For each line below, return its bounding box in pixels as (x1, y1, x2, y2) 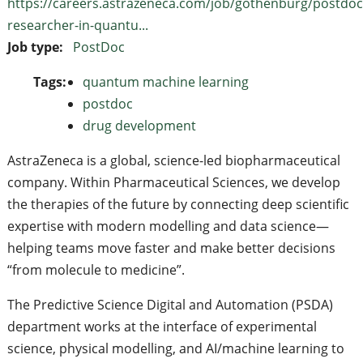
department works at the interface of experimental (6, 317, 317, 335)
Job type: (6, 37, 66, 56)
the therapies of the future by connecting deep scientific (6, 194, 349, 213)
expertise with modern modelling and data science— (6, 216, 329, 235)
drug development (82, 116, 196, 135)
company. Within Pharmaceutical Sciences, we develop (6, 173, 340, 191)
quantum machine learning (82, 72, 249, 91)
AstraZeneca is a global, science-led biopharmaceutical (6, 151, 340, 169)
